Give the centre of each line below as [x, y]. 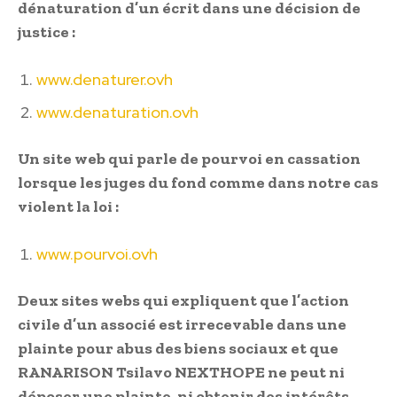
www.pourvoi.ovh [97, 253]
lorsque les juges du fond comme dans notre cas [198, 182]
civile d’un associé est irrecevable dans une [182, 324]
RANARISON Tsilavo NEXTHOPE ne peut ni [181, 372]
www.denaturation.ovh [117, 112]
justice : [47, 31]
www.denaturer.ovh [105, 79]
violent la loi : [68, 206]
